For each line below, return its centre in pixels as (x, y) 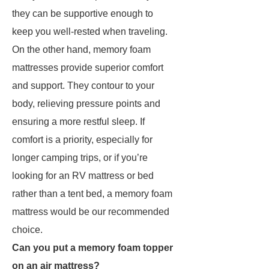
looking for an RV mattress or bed (83, 176)
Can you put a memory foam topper (92, 248)
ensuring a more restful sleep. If (78, 122)
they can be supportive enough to (83, 14)
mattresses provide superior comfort (88, 68)
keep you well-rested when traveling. (90, 32)
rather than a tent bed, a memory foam (92, 194)
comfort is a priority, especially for (82, 140)
